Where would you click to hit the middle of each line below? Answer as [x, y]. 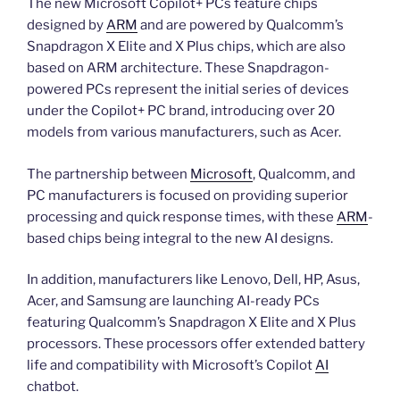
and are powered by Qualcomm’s [241, 25]
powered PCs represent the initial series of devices [188, 90]
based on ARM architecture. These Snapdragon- [178, 68]
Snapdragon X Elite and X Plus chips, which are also [186, 47]
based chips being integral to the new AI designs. [180, 238]
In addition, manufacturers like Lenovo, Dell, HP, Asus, [193, 280]
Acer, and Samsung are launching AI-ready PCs [173, 301]
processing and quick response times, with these [182, 217]
